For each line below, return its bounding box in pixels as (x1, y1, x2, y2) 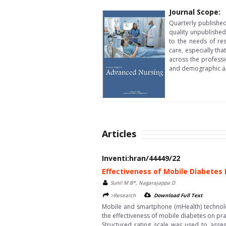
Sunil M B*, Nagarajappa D (110, 179, 175, 186)
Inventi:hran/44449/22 (102, 153, 180, 163)
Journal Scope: (169, 7, 220, 17)
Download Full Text (154, 192, 202, 199)
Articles (102, 128, 136, 140)
